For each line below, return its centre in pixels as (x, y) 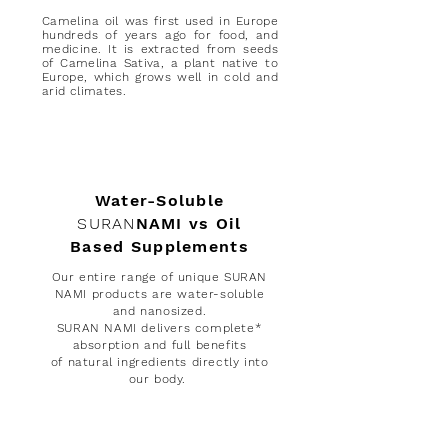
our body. (159, 379)
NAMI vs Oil (188, 223)
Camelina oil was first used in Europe (160, 21)
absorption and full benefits (159, 345)
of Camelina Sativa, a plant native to (160, 63)
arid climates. (86, 91)
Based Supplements (159, 246)
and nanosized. (159, 311)
